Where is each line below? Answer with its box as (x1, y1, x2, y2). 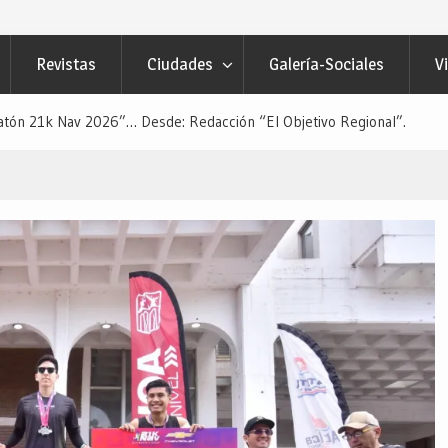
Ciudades (147, 54, 213, 74)
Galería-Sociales (269, 54, 384, 74)
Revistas (36, 54, 96, 74)
